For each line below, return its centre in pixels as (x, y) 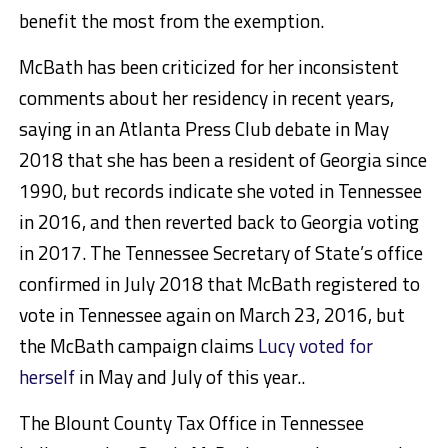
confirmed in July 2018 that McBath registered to (219, 284)
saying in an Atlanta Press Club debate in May (203, 129)
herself (46, 377)
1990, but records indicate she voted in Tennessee (220, 191)
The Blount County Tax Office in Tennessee (191, 423)
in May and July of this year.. (189, 377)
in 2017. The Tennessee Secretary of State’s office (220, 253)
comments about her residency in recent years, (206, 98)
